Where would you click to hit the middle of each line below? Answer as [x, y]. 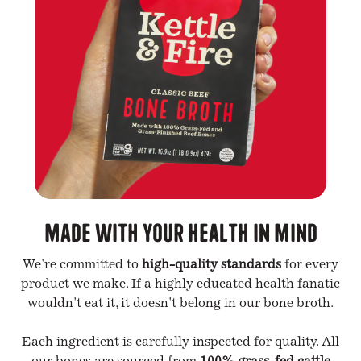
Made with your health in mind [180, 231]
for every [311, 265]
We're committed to [82, 265]
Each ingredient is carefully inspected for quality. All [180, 342]
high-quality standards [213, 265]
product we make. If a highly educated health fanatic [180, 284]
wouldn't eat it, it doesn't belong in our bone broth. [180, 303]
